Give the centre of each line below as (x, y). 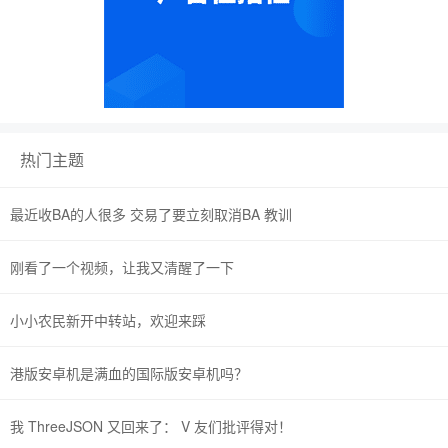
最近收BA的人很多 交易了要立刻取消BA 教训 (151, 214)
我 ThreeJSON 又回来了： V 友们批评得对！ (151, 426)
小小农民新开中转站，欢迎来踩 (108, 320)
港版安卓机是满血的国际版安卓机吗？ (129, 373)
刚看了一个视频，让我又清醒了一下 (122, 267)
